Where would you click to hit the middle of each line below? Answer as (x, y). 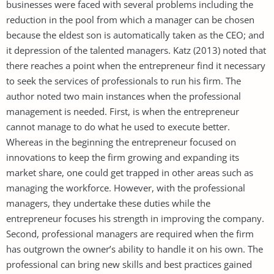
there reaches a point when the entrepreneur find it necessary (136, 65)
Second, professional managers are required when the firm (130, 233)
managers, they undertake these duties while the (108, 203)
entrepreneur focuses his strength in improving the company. (135, 218)
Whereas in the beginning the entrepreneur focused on (121, 142)
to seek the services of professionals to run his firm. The (124, 80)
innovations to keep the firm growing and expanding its (123, 157)
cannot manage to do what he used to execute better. (118, 126)
